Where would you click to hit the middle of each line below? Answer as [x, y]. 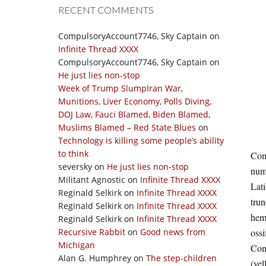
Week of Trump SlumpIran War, [121, 88]
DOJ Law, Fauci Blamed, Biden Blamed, [134, 114]
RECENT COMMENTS [106, 10]
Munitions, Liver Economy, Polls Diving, [135, 101]
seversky [75, 167]
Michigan [77, 245]
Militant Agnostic [92, 180]
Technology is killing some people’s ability [141, 140]
